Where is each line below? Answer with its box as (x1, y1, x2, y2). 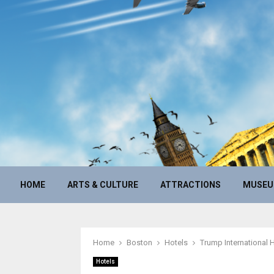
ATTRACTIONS (160, 180, 221, 190)
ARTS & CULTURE (67, 180, 138, 190)
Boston (127, 238, 152, 247)
